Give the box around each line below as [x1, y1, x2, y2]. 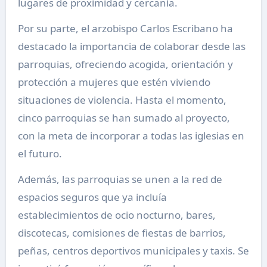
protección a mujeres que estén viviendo [17, 75, 210, 89]
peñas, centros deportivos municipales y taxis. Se [17, 244, 249, 258]
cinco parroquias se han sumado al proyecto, [17, 111, 230, 125]
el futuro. [17, 147, 62, 161]
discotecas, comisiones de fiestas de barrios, [17, 226, 226, 240]
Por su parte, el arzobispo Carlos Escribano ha [17, 21, 233, 36]
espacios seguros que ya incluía [17, 190, 167, 204]
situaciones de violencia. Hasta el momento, [17, 93, 226, 107]
